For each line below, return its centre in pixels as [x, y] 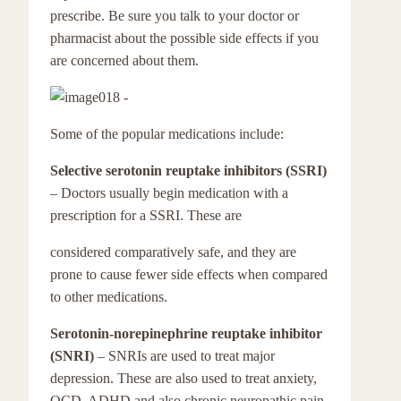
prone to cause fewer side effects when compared [189, 274]
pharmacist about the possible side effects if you [184, 38]
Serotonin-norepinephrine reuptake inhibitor [186, 333]
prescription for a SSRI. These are [146, 215]
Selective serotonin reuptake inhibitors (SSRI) [188, 171]
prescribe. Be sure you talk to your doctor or [175, 16]
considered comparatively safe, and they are [173, 252]
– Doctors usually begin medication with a [169, 193]
